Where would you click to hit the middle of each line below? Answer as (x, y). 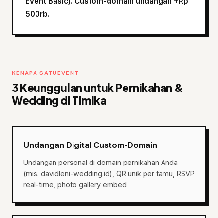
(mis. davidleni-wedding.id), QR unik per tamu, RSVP (109, 173)
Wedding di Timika (59, 100)
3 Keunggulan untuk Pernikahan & (98, 88)
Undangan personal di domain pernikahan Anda (100, 162)
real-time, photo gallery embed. (76, 185)
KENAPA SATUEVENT (45, 73)
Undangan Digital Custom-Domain (90, 145)
